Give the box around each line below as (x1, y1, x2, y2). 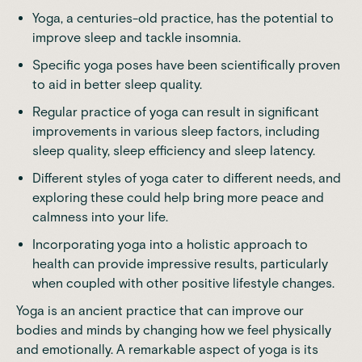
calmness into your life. (32, 208, 168, 225)
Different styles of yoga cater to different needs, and (32, 170, 341, 186)
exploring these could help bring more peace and (32, 189, 324, 205)
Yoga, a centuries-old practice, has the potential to (32, 10, 334, 26)
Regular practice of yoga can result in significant (32, 103, 319, 120)
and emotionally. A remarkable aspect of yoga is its (16, 341, 318, 357)
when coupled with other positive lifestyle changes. (32, 275, 335, 291)
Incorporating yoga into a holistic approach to (32, 236, 308, 252)
